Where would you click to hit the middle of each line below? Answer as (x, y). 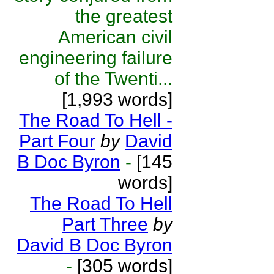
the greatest (124, 16)
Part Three (105, 224)
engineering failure (96, 58)
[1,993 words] (117, 99)
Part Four (57, 141)
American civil (115, 37)
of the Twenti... (113, 79)
